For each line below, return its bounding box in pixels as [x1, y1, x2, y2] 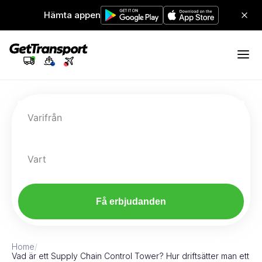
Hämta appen [43, 9, 101, 20]
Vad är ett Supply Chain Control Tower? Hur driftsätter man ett [12, 251, 249, 261]
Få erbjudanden [96, 196, 166, 206]
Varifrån [27, 112, 62, 123]
